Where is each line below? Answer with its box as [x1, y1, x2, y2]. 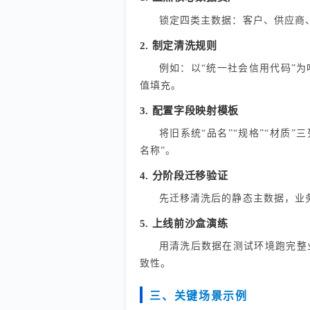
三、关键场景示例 [149, 290, 248, 302]
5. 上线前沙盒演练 [139, 218, 228, 230]
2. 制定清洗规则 [139, 39, 217, 51]
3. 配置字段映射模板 [139, 104, 239, 116]
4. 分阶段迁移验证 [139, 170, 228, 181]
